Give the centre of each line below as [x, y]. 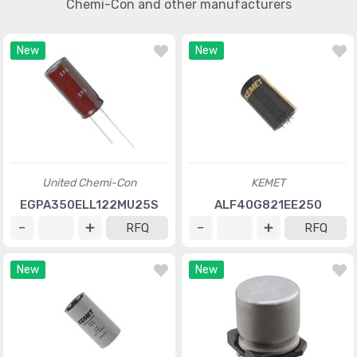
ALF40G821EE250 [268, 205]
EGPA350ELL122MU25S [89, 205]
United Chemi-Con [89, 183]
